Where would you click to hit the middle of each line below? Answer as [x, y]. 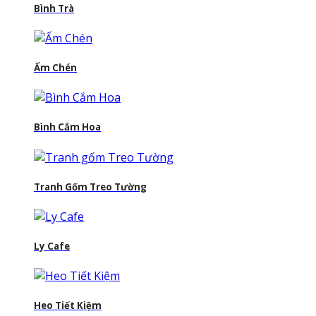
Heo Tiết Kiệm [68, 306]
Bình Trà [54, 8]
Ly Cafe [52, 247]
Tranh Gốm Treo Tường [90, 187]
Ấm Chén [55, 67]
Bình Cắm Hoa [67, 127]
